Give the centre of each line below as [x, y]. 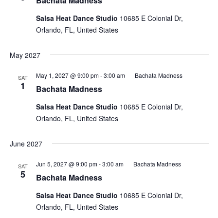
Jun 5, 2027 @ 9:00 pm [66, 164]
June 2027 [26, 144]
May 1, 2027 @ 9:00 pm [67, 75]
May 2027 [25, 55]
